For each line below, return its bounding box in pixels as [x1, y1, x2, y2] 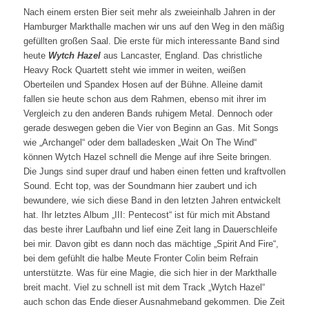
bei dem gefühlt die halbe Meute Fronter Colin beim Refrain [23, 253, 258, 264]
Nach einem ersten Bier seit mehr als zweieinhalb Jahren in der [23, 7, 275, 18]
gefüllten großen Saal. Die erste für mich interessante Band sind [23, 36, 279, 47]
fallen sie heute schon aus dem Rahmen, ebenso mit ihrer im [23, 94, 266, 105]
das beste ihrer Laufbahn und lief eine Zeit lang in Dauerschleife [23, 224, 277, 235]
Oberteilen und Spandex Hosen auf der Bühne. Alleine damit [23, 79, 263, 90]
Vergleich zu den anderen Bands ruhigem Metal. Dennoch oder [23, 108, 272, 119]
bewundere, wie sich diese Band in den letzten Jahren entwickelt [23, 195, 281, 206]
